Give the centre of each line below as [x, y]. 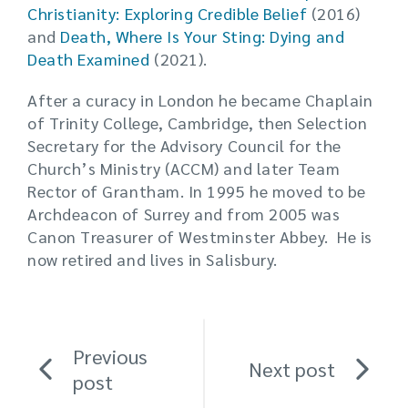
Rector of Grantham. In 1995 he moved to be [197, 191]
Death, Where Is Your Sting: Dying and [203, 36]
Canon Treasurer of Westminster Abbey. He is [200, 237]
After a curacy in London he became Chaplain [200, 100]
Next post [292, 369]
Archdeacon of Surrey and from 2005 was [184, 214]
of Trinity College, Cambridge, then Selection [198, 123]
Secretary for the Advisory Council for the [184, 146]
